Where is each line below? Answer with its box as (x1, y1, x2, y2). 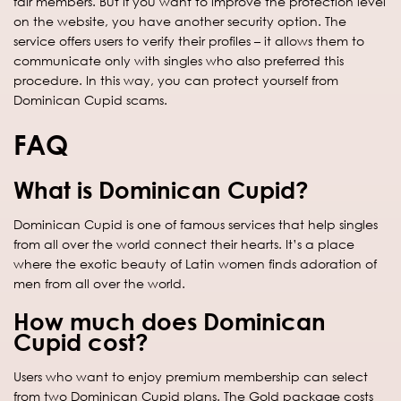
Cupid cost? (13, 327, 149, 356)
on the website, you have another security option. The (13, 13, 346, 29)
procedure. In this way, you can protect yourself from (13, 72, 338, 88)
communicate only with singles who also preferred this (13, 52, 344, 68)
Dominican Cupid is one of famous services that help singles (13, 216, 378, 232)
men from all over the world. (13, 275, 185, 291)
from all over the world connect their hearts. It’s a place (13, 235, 354, 252)
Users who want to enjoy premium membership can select (13, 368, 368, 384)
